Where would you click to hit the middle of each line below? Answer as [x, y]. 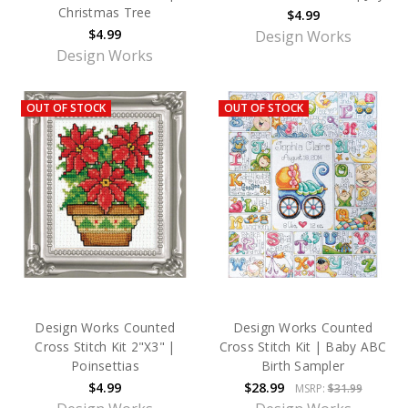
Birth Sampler [303, 366]
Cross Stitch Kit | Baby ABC [303, 347]
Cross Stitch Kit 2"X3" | [105, 347]
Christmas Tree [105, 12]
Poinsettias [105, 366]
